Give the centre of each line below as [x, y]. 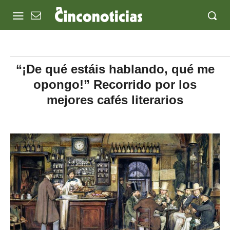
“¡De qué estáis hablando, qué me [115, 69]
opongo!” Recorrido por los [115, 84]
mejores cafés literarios [115, 100]
